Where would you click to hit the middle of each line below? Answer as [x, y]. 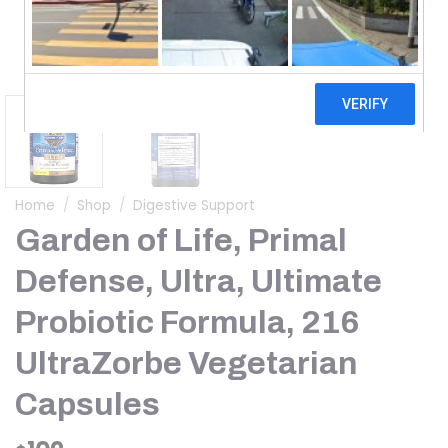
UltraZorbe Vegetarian [186, 364]
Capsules [87, 405]
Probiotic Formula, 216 [187, 323]
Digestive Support [194, 205]
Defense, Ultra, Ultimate [198, 282]
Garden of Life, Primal [181, 241]
